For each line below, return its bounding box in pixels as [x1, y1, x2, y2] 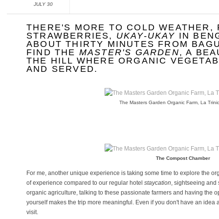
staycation [144, 179, 171, 186]
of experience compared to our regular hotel [26, 179, 144, 186]
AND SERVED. [26, 64, 98, 74]
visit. [26, 209, 38, 216]
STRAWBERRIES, [26, 31, 116, 41]
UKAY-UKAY [116, 31, 175, 41]
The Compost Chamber [155, 155, 210, 161]
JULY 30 [33, 1, 53, 7]
